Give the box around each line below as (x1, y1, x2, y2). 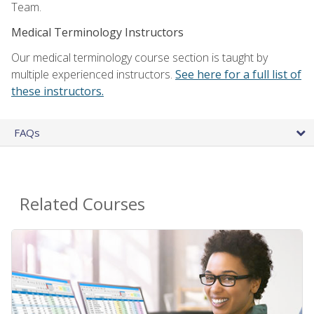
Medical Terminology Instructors (11, 24, 184, 40)
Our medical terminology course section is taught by (11, 49, 268, 65)
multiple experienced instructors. (11, 66, 175, 82)
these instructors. (11, 83, 104, 99)
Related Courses (20, 191, 145, 215)
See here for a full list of (175, 66, 301, 82)
